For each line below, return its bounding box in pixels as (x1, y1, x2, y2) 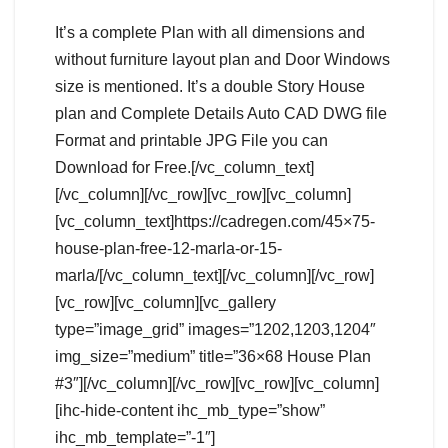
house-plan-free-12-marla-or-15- (55, 240, 282, 258)
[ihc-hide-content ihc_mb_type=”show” (55, 402, 325, 420)
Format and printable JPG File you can (55, 132, 328, 150)
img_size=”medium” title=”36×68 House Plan (55, 348, 371, 366)
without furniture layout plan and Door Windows (55, 51, 390, 69)
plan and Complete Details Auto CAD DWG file (55, 105, 387, 123)
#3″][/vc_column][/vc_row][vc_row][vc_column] (55, 375, 379, 393)
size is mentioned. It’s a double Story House (55, 78, 365, 96)
